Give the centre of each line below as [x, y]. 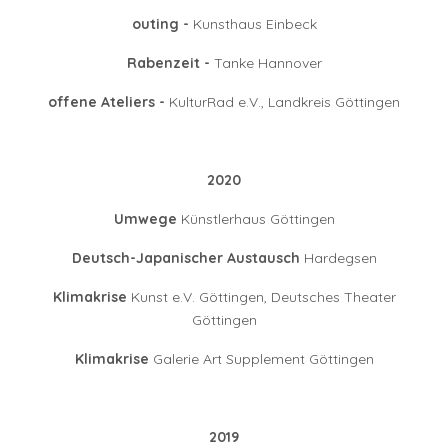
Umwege [145, 219]
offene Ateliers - [106, 102]
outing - [160, 24]
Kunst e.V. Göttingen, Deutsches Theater [261, 297]
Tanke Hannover [267, 63]
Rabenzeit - [170, 63]
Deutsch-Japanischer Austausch [185, 258]
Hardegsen [338, 258]
